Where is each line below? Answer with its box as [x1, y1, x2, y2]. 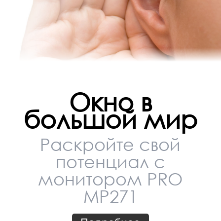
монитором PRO [38, 170, 183, 192]
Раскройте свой [40, 136, 181, 157]
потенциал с [55, 153, 165, 175]
